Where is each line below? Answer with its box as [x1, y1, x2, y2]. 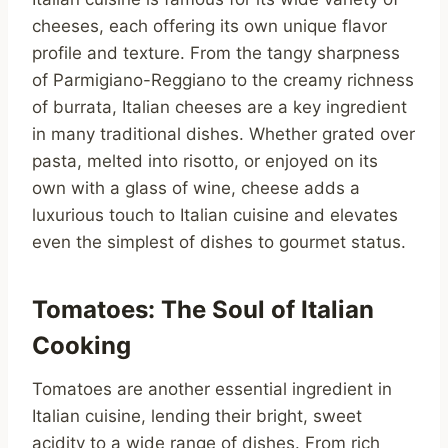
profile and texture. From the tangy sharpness [32, 43, 400, 64]
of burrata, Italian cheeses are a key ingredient [32, 97, 407, 118]
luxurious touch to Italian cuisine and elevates [32, 205, 398, 226]
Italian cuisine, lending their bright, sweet [32, 406, 362, 427]
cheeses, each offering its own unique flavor [32, 16, 387, 37]
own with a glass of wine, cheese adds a [32, 178, 360, 199]
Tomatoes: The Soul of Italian [32, 295, 374, 325]
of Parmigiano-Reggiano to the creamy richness [32, 70, 414, 91]
